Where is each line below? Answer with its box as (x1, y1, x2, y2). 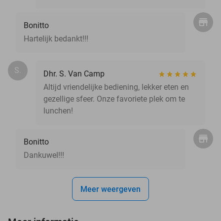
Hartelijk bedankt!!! (24, 34, 88, 43)
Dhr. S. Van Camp (43, 69, 105, 78)
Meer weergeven (80, 184, 141, 194)
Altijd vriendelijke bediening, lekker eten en (43, 82, 189, 92)
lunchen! (43, 106, 73, 115)
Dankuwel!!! (24, 150, 64, 160)
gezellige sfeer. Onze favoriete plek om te (43, 94, 185, 104)
